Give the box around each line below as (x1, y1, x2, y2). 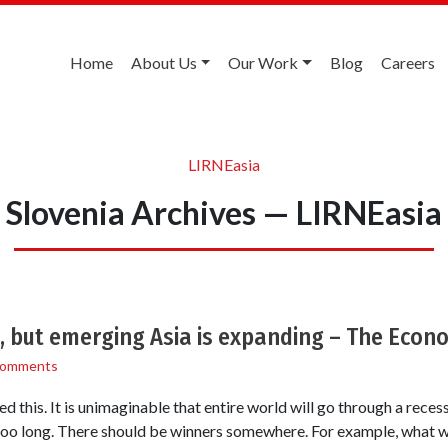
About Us (130, 53, 197, 72)
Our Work (228, 53, 299, 72)
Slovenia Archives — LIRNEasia (6, 192, 442, 232)
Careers (381, 53, 435, 72)
